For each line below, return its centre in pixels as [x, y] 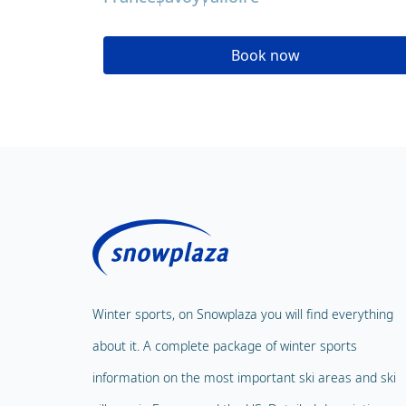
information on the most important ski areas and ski [244, 378]
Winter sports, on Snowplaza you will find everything [243, 314]
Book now [266, 56]
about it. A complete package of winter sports [225, 346]
